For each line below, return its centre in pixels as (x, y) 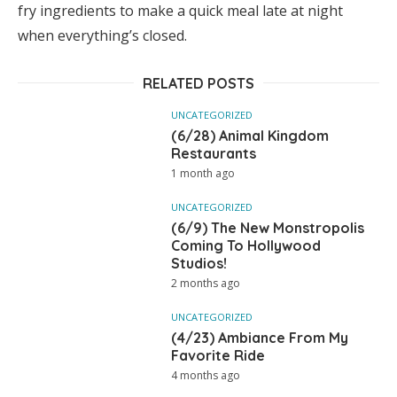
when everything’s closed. (102, 36)
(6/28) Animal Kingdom (250, 136)
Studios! (199, 264)
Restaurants (214, 154)
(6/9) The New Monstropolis (268, 228)
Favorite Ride (218, 356)
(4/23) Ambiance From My (260, 338)
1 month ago (203, 174)
